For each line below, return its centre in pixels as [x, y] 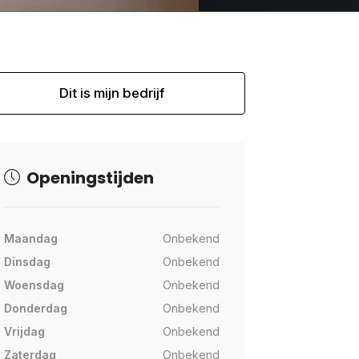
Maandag [30, 239]
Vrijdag [24, 332]
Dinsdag [27, 262]
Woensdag [34, 285]
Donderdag [35, 309]
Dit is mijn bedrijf [111, 93]
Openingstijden [88, 178]
